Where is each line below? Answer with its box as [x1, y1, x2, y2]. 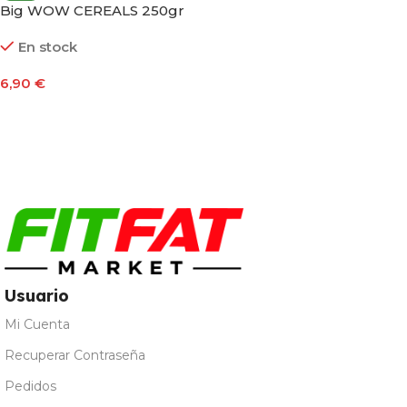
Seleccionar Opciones [11, 103, 152, 117]
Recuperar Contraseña [5, 346, 145, 363]
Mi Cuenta [5, 315, 70, 333]
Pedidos [5, 377, 56, 394]
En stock [17, 38, 77, 55]
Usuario [5, 284, 69, 306]
